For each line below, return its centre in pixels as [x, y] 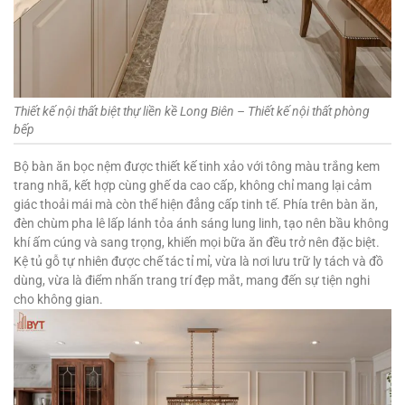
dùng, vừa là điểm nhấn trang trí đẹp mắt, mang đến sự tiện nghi [192, 281]
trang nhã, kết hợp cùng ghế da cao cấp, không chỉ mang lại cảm [193, 186]
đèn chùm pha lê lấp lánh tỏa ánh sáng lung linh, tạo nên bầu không [201, 224]
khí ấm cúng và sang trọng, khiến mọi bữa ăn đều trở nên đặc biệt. [197, 243]
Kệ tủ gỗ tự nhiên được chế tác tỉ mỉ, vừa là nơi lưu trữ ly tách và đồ [198, 262]
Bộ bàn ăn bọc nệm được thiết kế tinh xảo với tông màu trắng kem [197, 167]
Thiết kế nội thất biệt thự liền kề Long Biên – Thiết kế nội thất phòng [192, 112]
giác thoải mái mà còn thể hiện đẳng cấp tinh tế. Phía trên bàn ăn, [196, 205]
